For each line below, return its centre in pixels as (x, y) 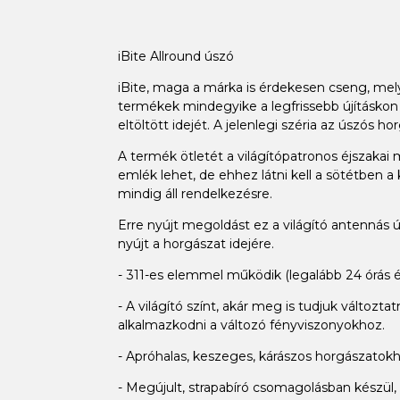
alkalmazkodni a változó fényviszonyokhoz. (251, 325)
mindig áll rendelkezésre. (195, 193)
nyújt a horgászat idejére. (196, 243)
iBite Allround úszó (175, 56)
